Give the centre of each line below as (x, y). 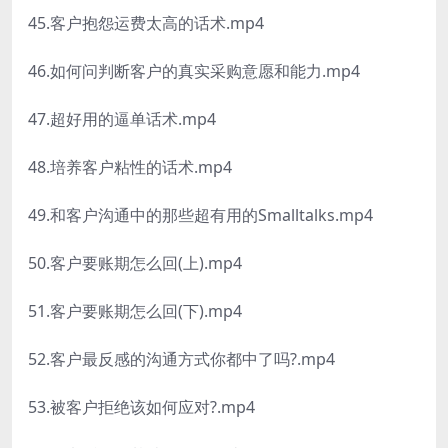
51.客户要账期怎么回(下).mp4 (135, 311)
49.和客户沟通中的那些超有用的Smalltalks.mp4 (200, 215)
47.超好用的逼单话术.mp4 (122, 119)
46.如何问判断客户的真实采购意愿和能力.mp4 (194, 71)
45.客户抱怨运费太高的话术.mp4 (146, 23)
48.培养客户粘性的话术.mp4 (130, 167)
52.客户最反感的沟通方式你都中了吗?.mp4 (181, 359)
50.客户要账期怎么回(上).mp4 (135, 263)
